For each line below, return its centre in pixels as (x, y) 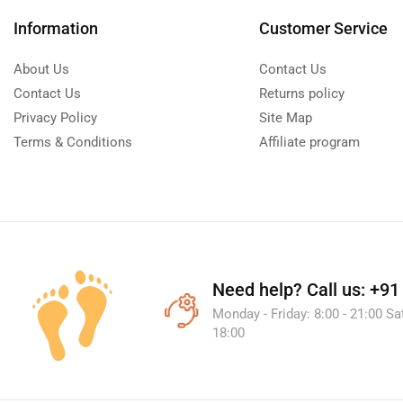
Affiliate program (309, 142)
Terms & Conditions (73, 142)
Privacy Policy (55, 117)
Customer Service (323, 28)
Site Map (285, 117)
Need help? (258, 289)
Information (56, 28)
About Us (41, 69)
